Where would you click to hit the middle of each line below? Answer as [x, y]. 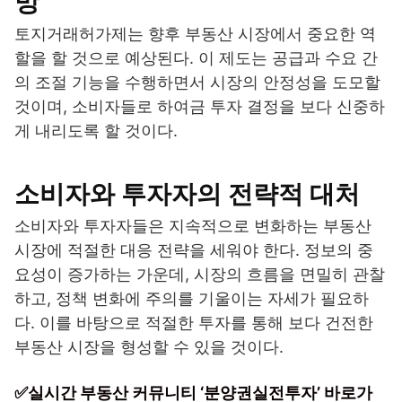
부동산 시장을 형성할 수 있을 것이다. [149, 347]
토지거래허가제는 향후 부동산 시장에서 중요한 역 [195, 34]
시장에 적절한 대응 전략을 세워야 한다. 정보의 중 [194, 250]
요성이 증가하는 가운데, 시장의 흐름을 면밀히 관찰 [200, 275]
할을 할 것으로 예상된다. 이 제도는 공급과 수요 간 [196, 58]
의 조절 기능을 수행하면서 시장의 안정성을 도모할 [197, 83]
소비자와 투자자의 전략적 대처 [187, 194]
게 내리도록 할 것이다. [96, 131]
